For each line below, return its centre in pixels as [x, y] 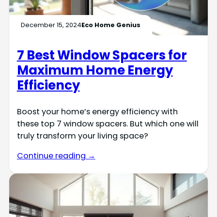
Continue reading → [56, 155]
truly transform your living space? [82, 136]
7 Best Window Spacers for [102, 55]
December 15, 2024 [51, 25]
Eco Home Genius [111, 25]
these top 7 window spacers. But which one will [108, 124]
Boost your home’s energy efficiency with [97, 111]
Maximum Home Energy [95, 70]
